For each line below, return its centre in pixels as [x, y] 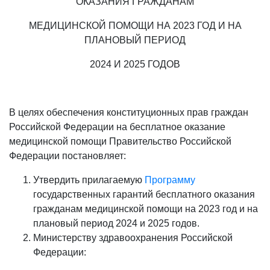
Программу [170, 180]
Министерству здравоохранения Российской [133, 238]
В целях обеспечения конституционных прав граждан [129, 112]
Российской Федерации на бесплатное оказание [117, 127]
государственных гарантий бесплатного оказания [144, 194]
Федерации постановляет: [67, 156]
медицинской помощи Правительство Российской [120, 141]
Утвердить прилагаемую [89, 180]
